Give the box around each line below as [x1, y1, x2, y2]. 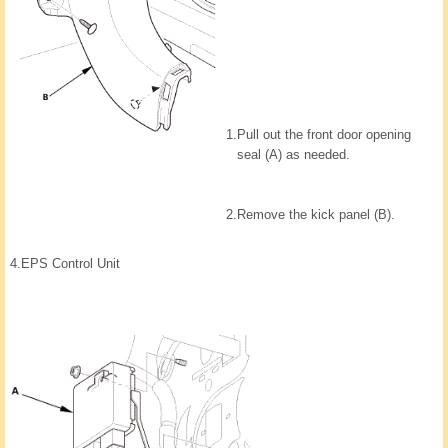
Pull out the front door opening [237, 127, 411, 143]
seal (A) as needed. [237, 147, 350, 163]
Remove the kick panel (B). [237, 207, 395, 223]
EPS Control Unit [21, 256, 120, 272]
